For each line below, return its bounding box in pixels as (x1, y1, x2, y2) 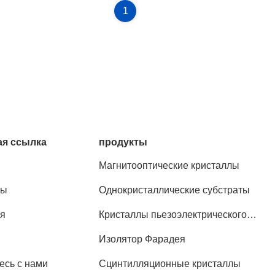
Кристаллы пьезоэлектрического (99, 209, 247, 220)
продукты (99, 137, 148, 147)
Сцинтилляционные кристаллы (99, 258, 241, 269)
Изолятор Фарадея (99, 234, 186, 244)
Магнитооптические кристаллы (99, 160, 240, 171)
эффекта (99, 224, 140, 234)
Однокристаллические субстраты (99, 185, 250, 195)
